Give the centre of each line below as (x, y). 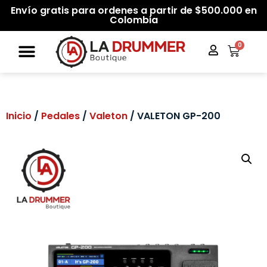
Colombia (133, 20)
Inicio (19, 116)
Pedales (60, 116)
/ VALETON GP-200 (174, 116)
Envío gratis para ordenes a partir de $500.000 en (133, 10)
